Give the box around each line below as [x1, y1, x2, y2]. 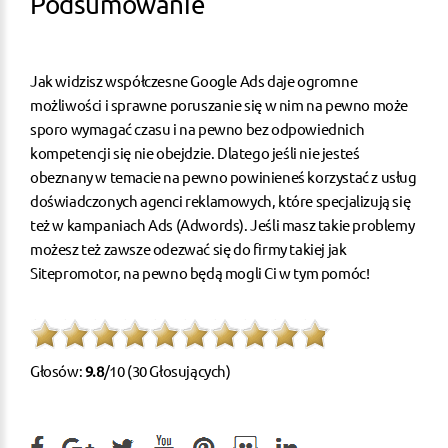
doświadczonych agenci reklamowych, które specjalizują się [30, 190, 411, 210]
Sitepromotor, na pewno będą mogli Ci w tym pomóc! [30, 262, 370, 282]
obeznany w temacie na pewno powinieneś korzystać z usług [30, 166, 417, 186]
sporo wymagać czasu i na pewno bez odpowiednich [30, 118, 365, 138]
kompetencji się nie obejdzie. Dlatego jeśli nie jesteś [30, 142, 360, 162]
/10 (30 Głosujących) [103, 360, 231, 380]
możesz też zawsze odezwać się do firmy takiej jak [30, 238, 347, 258]
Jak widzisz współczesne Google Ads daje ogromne [30, 70, 358, 90]
